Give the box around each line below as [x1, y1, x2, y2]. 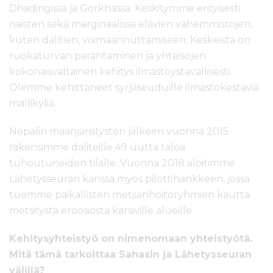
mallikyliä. [9, 97, 56, 110]
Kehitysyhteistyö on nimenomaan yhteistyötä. [9, 233, 252, 245]
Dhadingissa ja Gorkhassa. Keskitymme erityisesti [9, 2, 241, 15]
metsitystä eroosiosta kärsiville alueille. [9, 205, 194, 217]
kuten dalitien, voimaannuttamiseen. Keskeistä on [9, 34, 250, 46]
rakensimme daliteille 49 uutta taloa [9, 141, 185, 154]
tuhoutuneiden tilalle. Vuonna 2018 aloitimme [9, 157, 235, 169]
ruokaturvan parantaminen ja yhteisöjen [9, 50, 206, 62]
